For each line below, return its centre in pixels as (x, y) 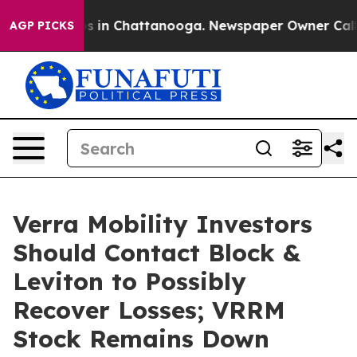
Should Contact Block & (157, 253)
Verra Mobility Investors (163, 224)
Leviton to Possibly (129, 281)
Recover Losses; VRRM (149, 310)
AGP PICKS (42, 25)
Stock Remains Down (141, 339)
